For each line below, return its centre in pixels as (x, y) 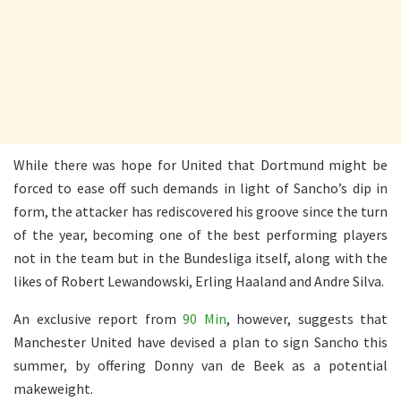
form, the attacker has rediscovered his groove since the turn (200, 211)
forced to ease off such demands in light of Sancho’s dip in (200, 188)
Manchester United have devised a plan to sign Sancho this (200, 341)
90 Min (205, 318)
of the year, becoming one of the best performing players (200, 234)
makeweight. (53, 388)
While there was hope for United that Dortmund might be (200, 164)
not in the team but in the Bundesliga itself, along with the (200, 257)
